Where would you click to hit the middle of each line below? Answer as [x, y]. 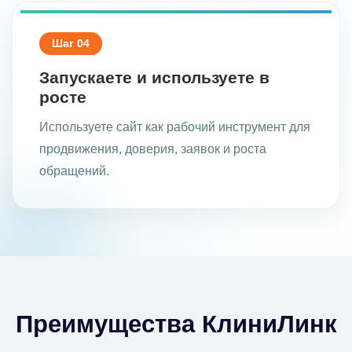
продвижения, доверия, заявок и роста [153, 149]
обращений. [74, 171]
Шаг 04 [71, 43]
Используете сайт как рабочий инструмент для [175, 127]
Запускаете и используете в [154, 77]
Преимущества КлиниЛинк [176, 324]
